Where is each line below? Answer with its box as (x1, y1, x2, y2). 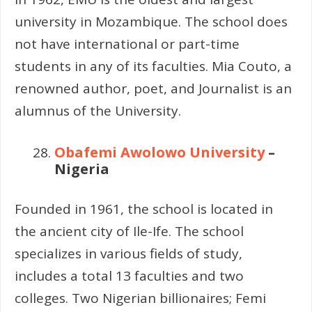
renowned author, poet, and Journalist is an (15, 79, 292, 97)
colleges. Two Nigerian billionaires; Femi (15, 288, 266, 307)
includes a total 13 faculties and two (15, 266, 244, 285)
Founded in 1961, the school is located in (15, 199, 273, 218)
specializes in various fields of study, (15, 244, 242, 263)
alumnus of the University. (15, 101, 181, 120)
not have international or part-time (15, 34, 240, 53)
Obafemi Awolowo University (54, 143, 265, 162)
